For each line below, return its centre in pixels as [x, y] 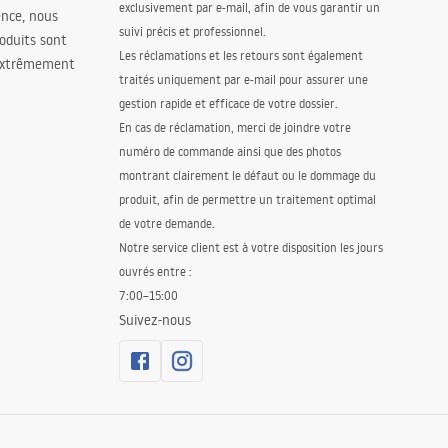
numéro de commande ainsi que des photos [229, 151]
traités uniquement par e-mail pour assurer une [243, 79]
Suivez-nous [154, 320]
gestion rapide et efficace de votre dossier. [228, 103]
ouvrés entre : [155, 271]
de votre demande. [166, 223]
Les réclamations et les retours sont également [240, 55]
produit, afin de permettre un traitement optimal [247, 199]
